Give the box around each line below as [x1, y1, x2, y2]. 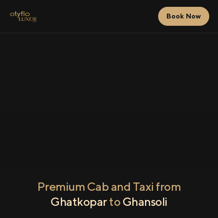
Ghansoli [122, 195, 167, 208]
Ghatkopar [51, 195, 107, 208]
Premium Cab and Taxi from [37, 180, 181, 193]
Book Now [166, 12, 201, 20]
